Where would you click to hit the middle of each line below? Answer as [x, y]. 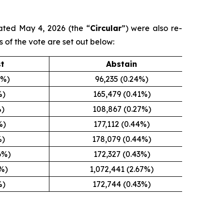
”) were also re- [152, 28]
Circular [106, 28]
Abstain [122, 64]
